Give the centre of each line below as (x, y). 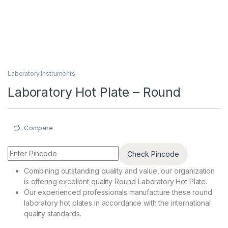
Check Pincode (153, 154)
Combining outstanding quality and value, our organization (120, 170)
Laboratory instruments (41, 74)
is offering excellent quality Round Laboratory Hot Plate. (116, 181)
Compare (38, 128)
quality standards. (53, 213)
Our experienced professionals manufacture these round (118, 192)
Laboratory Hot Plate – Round (94, 92)
